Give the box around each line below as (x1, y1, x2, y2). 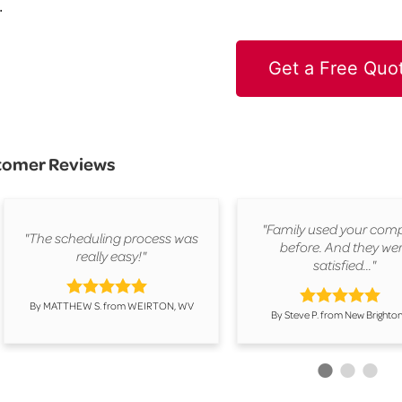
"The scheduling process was (24, 228, 198, 247)
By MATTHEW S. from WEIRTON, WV (29, 298, 194, 312)
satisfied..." (313, 255, 376, 274)
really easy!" (76, 246, 146, 265)
